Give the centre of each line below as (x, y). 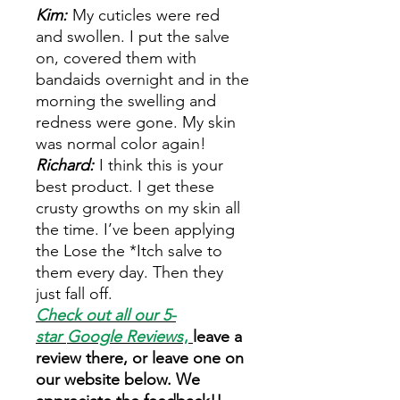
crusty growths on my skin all (138, 208)
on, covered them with (116, 58)
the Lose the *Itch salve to (129, 251)
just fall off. (74, 294)
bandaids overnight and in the (142, 79)
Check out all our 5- (106, 315)
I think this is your (161, 165)
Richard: (67, 165)
